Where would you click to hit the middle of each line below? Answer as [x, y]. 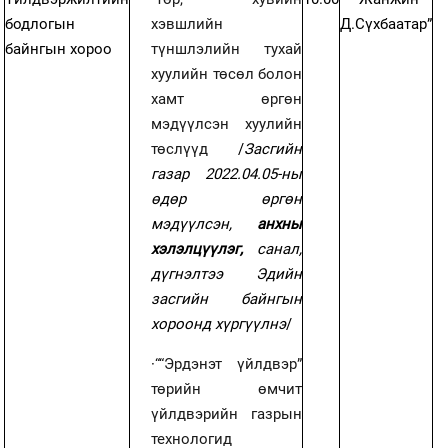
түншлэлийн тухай [227, 48]
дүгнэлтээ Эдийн [227, 273]
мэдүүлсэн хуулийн [227, 123]
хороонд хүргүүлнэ [219, 323]
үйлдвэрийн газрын [227, 413]
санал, [280, 248]
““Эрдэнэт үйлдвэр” [229, 363]
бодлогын [40, 23]
